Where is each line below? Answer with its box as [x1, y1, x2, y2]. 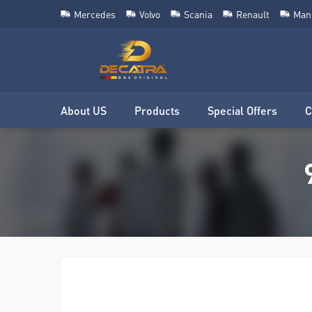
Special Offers [208, 102, 277, 118]
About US [61, 102, 107, 118]
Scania [184, 8, 212, 20]
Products [134, 102, 180, 118]
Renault [236, 8, 270, 20]
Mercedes [74, 8, 116, 20]
